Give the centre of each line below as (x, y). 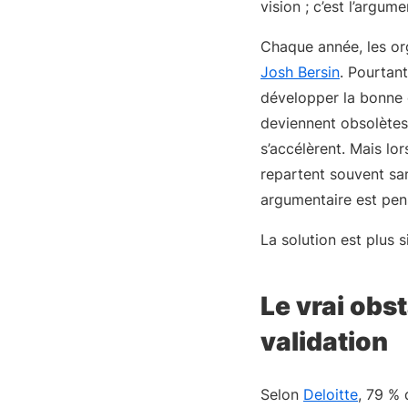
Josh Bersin (300, 72)
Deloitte (331, 394)
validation (324, 342)
